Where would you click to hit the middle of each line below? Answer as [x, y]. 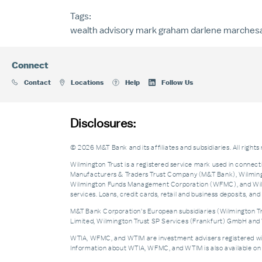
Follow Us [177, 82]
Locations [87, 82]
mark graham [162, 30]
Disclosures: [103, 123]
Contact [37, 82]
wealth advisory [102, 30]
